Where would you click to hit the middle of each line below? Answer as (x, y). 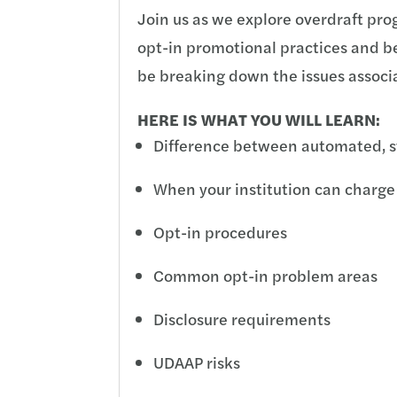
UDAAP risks (197, 362)
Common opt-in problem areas (266, 275)
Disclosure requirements (242, 318)
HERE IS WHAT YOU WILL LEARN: (259, 119)
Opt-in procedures (221, 231)
